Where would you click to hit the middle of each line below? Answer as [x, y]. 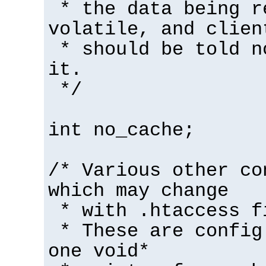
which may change [138, 191]
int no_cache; [121, 130]
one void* [99, 251]
